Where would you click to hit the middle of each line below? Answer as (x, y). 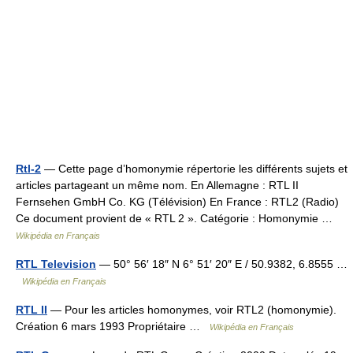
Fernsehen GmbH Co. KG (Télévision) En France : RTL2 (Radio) (177, 201)
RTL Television (56, 264)
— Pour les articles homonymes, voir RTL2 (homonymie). (192, 309)
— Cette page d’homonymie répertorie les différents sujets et (194, 168)
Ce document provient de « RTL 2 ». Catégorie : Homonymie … (177, 218)
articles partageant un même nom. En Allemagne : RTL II (157, 185)
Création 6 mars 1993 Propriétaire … (113, 326)
